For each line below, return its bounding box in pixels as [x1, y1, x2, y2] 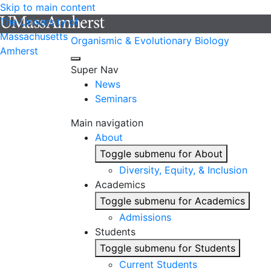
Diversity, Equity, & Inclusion [119, 164, 247, 176]
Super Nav [71, 64, 119, 76]
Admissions [119, 211, 171, 223]
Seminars [95, 93, 137, 105]
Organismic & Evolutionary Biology [71, 34, 229, 47]
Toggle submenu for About [100, 148, 223, 160]
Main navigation [71, 117, 143, 129]
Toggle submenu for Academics [100, 195, 245, 207]
